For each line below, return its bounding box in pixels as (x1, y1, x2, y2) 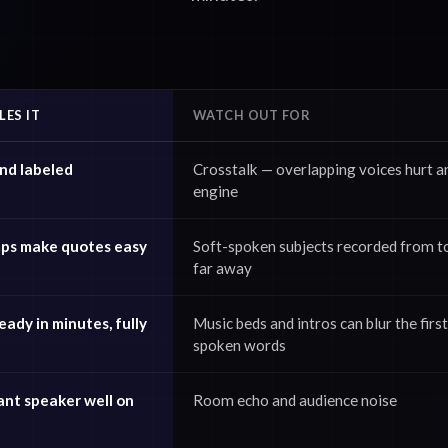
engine (193, 182, 238, 200)
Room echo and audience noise (193, 391, 397, 409)
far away (193, 259, 252, 277)
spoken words (193, 336, 286, 354)
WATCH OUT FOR (193, 107, 311, 123)
